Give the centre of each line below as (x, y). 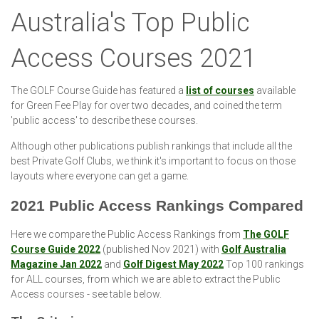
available (275, 90)
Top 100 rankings (264, 264)
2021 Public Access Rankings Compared (157, 205)
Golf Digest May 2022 (173, 264)
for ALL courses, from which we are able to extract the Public (146, 279)
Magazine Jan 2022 (56, 264)
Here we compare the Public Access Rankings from (127, 234)
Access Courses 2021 (134, 58)
